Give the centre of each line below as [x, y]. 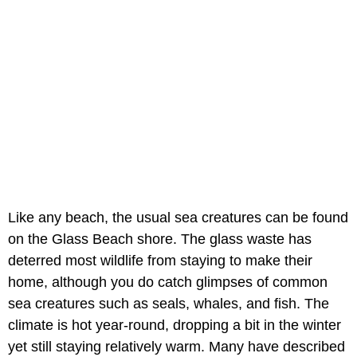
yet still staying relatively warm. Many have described [177, 346]
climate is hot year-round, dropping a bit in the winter [175, 325]
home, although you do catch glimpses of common [168, 282]
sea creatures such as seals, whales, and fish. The [169, 303]
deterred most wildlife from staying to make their [160, 260]
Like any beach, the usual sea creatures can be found [178, 217]
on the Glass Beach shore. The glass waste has [160, 239]
